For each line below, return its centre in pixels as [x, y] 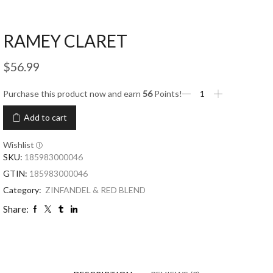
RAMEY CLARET [65, 41]
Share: [16, 209]
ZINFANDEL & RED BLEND [95, 190]
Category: [23, 190]
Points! [167, 93]
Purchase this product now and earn [73, 93]
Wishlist [19, 144]
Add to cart [45, 117]
